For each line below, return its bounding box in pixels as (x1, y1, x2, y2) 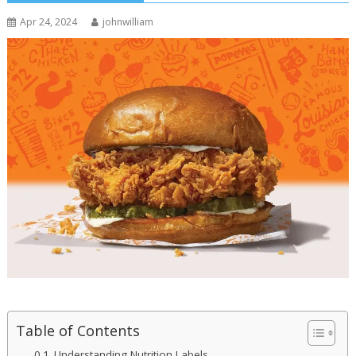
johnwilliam (103, 15, 154, 29)
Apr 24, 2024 (20, 15, 78, 29)
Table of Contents (16, 320, 141, 340)
